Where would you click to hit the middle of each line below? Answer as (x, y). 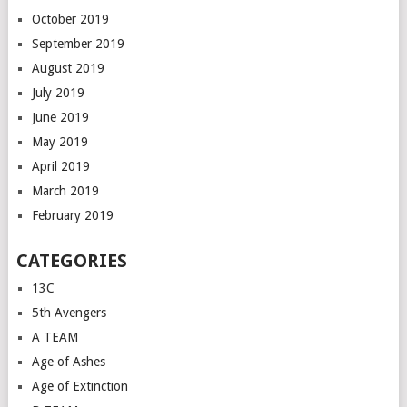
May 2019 (60, 141)
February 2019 (72, 215)
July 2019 (58, 92)
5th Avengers (69, 312)
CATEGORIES (71, 260)
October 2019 (70, 19)
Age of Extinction (79, 386)
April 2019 (60, 166)
